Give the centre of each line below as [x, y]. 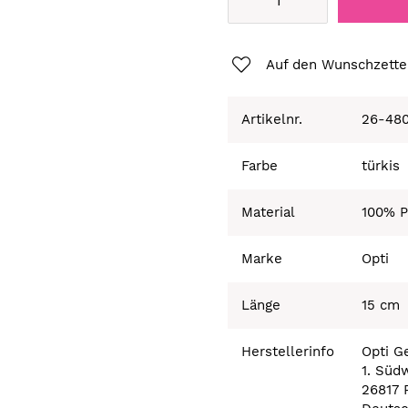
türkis [381, 165]
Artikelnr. [272, 119]
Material [269, 212]
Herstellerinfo [288, 351]
